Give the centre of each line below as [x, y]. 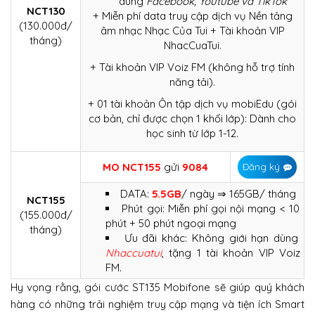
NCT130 [46, 11]
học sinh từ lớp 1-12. [192, 133]
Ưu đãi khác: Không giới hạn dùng [211, 238]
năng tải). [192, 82]
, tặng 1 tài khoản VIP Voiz [231, 252]
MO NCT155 [133, 167]
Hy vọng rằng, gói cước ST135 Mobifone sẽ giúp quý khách [157, 287]
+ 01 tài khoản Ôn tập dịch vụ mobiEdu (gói [192, 103]
